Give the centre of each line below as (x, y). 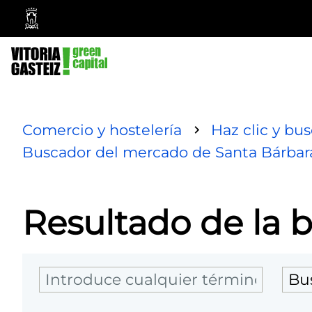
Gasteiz (57, 42)
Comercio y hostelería (102, 130)
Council (56, 74)
